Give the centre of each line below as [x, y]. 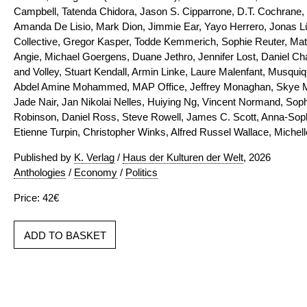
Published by [44, 157]
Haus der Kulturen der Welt [183, 157]
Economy [96, 172]
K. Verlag [94, 157]
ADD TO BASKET [65, 235]
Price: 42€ [36, 198]
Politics [142, 172]
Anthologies [40, 172]
